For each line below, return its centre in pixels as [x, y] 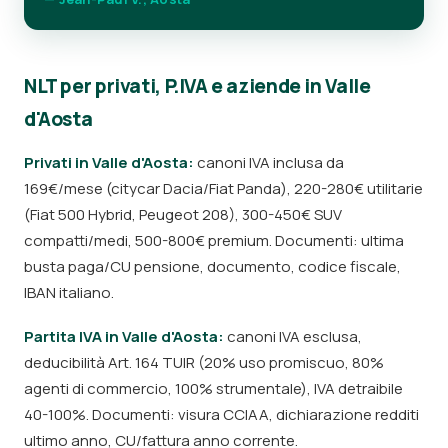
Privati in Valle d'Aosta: [109, 162]
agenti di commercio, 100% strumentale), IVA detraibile [213, 388]
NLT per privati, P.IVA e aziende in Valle [197, 86]
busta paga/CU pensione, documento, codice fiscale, [212, 266]
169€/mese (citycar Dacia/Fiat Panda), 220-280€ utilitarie [223, 188]
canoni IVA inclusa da [269, 162]
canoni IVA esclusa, [293, 336]
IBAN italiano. [69, 292]
